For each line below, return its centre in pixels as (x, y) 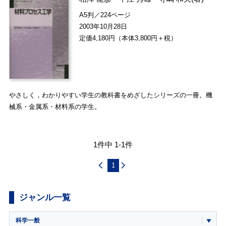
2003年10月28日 (103, 26)
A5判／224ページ (105, 15)
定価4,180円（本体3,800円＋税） (128, 38)
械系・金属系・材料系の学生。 (55, 106)
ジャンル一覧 (45, 198)
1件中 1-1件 (113, 144)
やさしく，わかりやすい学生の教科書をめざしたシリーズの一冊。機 (110, 95)
